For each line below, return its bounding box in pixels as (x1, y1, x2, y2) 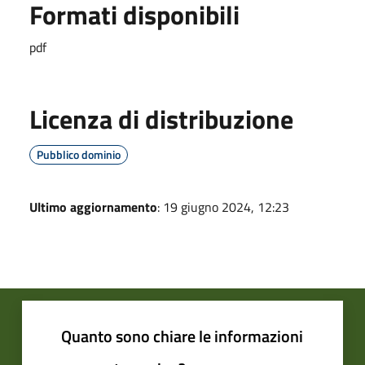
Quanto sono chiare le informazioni (61, 323, 303, 349)
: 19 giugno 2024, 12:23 (157, 197, 289, 217)
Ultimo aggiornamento (29, 197, 157, 217)
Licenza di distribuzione (29, 99, 293, 139)
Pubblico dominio (37, 146, 121, 163)
